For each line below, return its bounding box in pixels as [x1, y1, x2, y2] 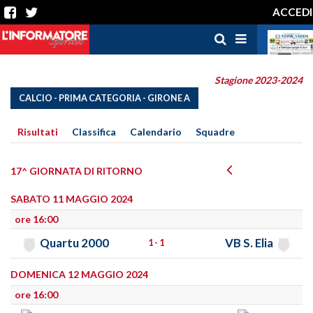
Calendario [130, 126, 182, 138]
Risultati [17, 126, 58, 138]
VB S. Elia [225, 235, 274, 251]
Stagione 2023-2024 [214, 74, 303, 86]
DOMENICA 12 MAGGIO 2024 [10, 268, 148, 280]
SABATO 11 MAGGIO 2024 [10, 192, 133, 205]
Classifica [72, 126, 116, 138]
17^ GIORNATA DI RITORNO [10, 165, 143, 177]
